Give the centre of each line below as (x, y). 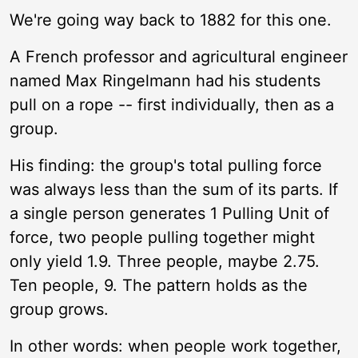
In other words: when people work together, (175, 346)
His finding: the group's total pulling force (166, 165)
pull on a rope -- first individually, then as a (172, 105)
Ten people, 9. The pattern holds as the (159, 285)
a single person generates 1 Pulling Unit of (169, 213)
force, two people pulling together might (162, 237)
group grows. (59, 309)
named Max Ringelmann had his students (165, 81)
